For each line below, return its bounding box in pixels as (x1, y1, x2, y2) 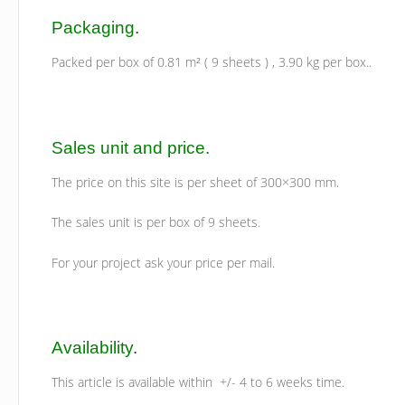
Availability (52, 337, 134, 358)
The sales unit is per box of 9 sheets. (52, 213, 261, 231)
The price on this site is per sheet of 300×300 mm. (52, 173, 340, 191)
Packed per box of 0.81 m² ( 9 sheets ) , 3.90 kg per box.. (52, 53, 372, 71)
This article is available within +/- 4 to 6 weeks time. (52, 373, 345, 391)
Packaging (52, 17, 136, 38)
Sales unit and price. (52, 137, 211, 157)
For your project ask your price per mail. (52, 253, 276, 271)
